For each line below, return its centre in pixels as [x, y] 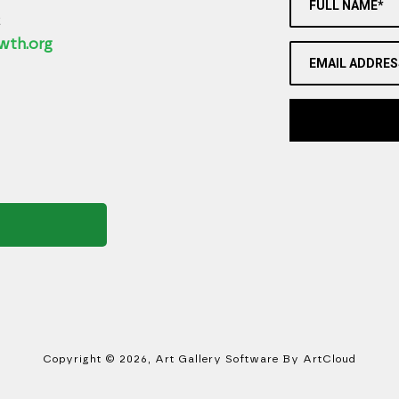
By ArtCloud [318, 359]
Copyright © [81, 359]
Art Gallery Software [217, 359]
